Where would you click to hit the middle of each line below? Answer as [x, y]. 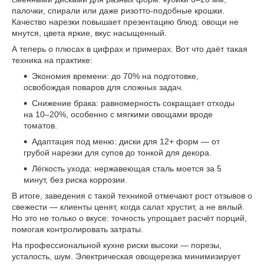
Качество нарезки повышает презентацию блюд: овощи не [125, 22]
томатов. [40, 126]
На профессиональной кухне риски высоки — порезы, [117, 245]
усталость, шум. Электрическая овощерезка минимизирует [126, 257]
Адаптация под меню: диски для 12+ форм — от [126, 142]
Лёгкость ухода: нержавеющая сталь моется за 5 [127, 169]
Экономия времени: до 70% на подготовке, [115, 76]
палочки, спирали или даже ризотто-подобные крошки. [118, 11]
